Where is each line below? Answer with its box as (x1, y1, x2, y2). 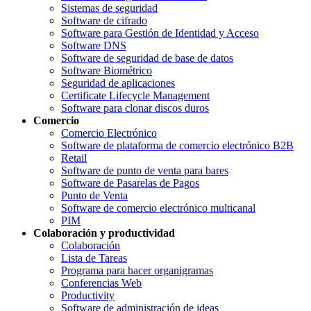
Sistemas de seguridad (61, 1, 158, 14)
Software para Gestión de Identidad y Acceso (61, 26, 259, 39)
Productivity (61, 289, 115, 301)
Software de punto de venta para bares (61, 164, 228, 176)
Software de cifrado (61, 14, 147, 26)
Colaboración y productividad (33, 226, 175, 239)
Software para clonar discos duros (61, 101, 209, 114)
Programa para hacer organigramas (61, 264, 213, 276)
